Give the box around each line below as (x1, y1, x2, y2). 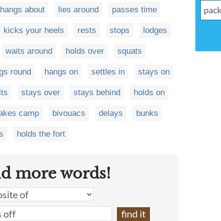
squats (117, 46, 142, 56)
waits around (5, 46, 52, 56)
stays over (21, 88, 60, 97)
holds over (66, 46, 104, 56)
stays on (138, 67, 170, 76)
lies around (58, 5, 99, 14)
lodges (143, 26, 167, 35)
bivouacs (52, 109, 85, 118)
